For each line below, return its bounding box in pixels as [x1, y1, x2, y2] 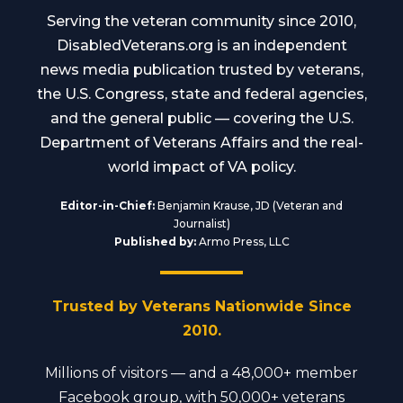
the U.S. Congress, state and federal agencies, [36, 85, 367, 103]
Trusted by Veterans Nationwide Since [51, 297, 352, 315]
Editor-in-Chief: [60, 198, 155, 212]
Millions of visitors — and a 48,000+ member [45, 363, 358, 381]
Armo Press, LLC [195, 234, 290, 248]
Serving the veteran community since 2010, [47, 12, 356, 30]
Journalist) [173, 216, 230, 230]
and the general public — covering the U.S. [49, 109, 354, 127]
